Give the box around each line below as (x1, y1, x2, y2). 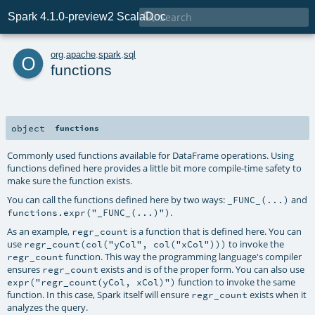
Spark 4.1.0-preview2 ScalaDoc (8, 11, 167, 23)
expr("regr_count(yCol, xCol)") (7, 276, 176, 288)
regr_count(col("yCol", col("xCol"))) (24, 238, 227, 250)
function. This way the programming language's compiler (63, 250, 302, 263)
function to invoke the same (176, 275, 296, 288)
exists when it (247, 288, 307, 301)
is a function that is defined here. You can (128, 224, 302, 238)
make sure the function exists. (7, 174, 133, 187)
